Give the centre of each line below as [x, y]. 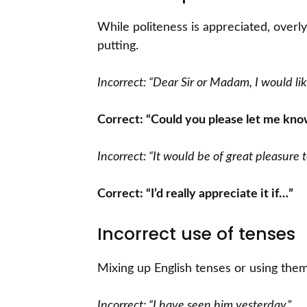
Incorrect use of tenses [196, 234]
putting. [118, 46]
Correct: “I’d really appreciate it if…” [195, 194]
